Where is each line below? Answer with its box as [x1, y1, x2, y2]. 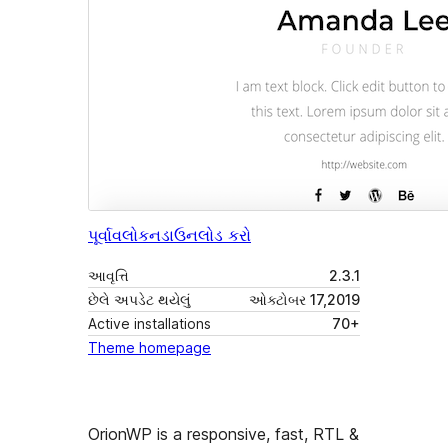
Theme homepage [88, 339, 211, 357]
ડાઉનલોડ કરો [161, 225, 251, 246]
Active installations [88, 315, 211, 333]
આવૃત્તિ [88, 267, 129, 285]
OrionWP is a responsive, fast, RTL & [88, 424, 359, 445]
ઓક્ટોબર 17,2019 [249, 291, 360, 309]
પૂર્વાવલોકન [88, 225, 161, 246]
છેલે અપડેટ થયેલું [88, 291, 191, 309]
